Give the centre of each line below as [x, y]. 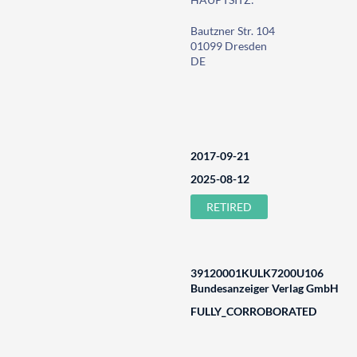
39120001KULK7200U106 [257, 273]
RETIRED [229, 207]
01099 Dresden [228, 46]
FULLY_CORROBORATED [253, 311]
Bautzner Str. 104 [232, 31]
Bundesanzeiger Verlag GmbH [264, 288]
